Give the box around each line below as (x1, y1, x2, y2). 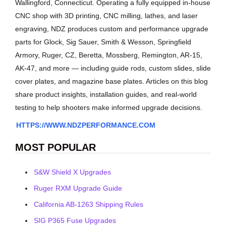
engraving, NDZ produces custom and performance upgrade (15, 25, 208, 33)
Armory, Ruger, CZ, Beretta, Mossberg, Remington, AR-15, (15, 51, 202, 60)
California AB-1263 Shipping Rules (34, 200, 143, 208)
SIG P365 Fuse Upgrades (34, 216, 116, 224)
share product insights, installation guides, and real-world (15, 90, 197, 99)
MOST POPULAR (15, 141, 96, 153)
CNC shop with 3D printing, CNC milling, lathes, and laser (15, 12, 198, 20)
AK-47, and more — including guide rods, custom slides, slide (15, 64, 211, 73)
